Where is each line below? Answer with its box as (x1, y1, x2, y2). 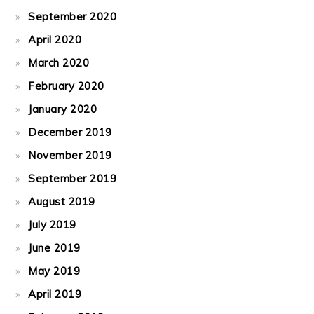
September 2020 (28, 10, 117, 23)
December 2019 (28, 125, 112, 139)
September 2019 (28, 172, 117, 185)
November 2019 (28, 149, 112, 162)
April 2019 (28, 287, 82, 301)
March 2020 (28, 56, 90, 69)
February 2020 (28, 79, 104, 93)
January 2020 (28, 102, 97, 116)
